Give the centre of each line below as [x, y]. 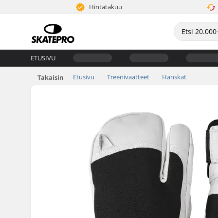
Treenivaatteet [128, 77]
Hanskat [174, 77]
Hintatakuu [105, 7]
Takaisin [50, 77]
